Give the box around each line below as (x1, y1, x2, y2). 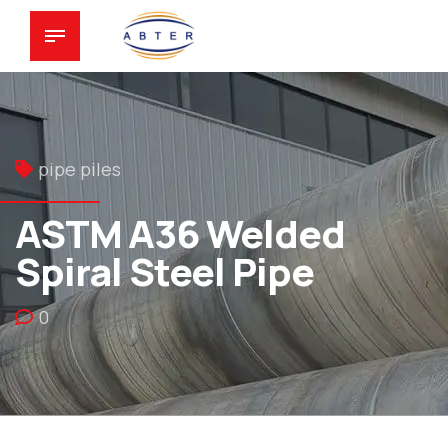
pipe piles (38, 157, 121, 181)
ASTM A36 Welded (15, 206, 345, 260)
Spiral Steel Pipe (15, 244, 314, 298)
